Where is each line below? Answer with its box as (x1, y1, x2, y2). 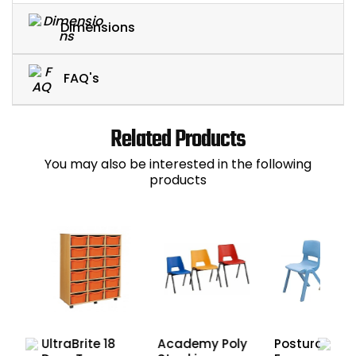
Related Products (110, 122, 246, 159)
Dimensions (60, 18, 135, 37)
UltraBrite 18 (41, 335, 115, 353)
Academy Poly (157, 335, 248, 353)
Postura (273, 335, 323, 353)
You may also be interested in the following (44, 155, 311, 174)
